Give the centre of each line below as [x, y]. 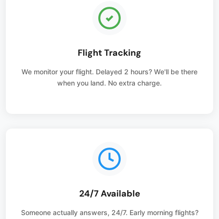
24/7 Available [109, 193]
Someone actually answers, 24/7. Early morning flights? [109, 212]
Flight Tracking [109, 53]
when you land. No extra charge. [109, 83]
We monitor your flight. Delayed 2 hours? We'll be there [109, 71]
